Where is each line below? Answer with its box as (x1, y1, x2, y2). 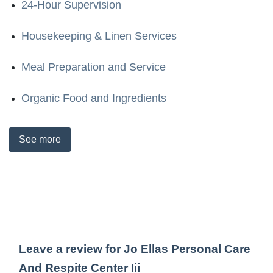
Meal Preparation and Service (21, 60, 166, 73)
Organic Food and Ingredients (21, 91, 166, 104)
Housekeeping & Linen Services (21, 29, 177, 42)
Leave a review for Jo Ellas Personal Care (19, 242, 250, 255)
